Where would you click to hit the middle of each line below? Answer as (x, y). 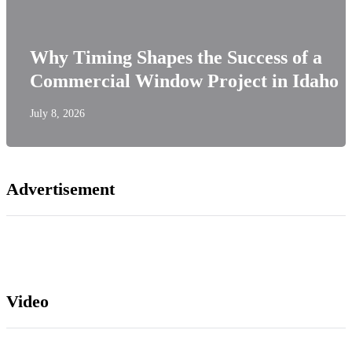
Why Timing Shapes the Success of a (176, 57)
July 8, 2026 (57, 114)
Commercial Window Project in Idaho (184, 81)
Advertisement (60, 189)
